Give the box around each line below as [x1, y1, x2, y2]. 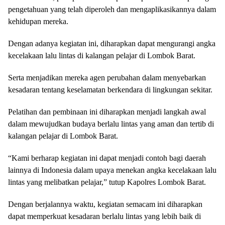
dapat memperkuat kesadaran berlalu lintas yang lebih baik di [8, 212, 201, 220]
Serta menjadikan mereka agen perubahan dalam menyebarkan [8, 73, 206, 82]
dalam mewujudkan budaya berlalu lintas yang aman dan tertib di [8, 120, 214, 128]
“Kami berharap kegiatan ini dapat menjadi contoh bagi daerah [8, 154, 206, 162]
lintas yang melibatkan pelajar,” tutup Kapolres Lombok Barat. [8, 178, 206, 186]
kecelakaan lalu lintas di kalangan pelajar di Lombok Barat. [8, 51, 195, 60]
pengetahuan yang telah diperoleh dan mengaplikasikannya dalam [8, 5, 216, 14]
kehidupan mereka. [8, 17, 68, 26]
